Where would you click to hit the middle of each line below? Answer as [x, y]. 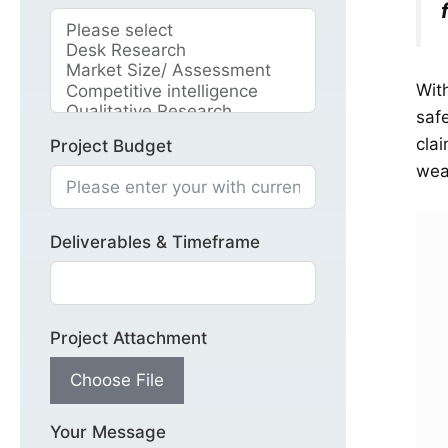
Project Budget [111, 146]
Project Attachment [128, 338]
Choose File [117, 380]
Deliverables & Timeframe [155, 242]
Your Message [108, 432]
